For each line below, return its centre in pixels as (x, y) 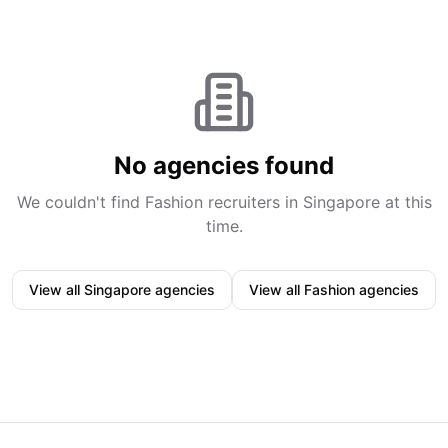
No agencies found (224, 165)
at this (405, 202)
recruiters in (252, 202)
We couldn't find (80, 202)
